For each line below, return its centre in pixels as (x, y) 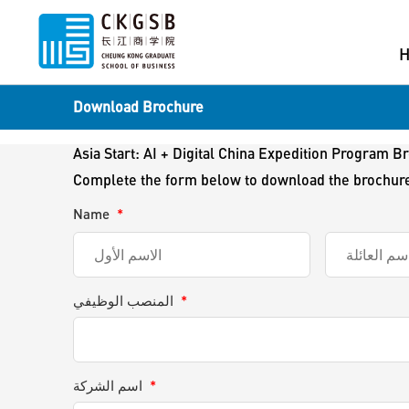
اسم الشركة (108, 385)
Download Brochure (138, 106)
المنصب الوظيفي (123, 300)
